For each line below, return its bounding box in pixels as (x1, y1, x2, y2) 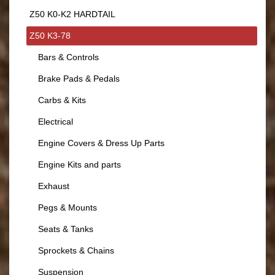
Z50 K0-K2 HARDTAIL (29, 9, 115, 19)
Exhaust (38, 180, 69, 191)
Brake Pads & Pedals (38, 73, 120, 83)
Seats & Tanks (38, 223, 93, 234)
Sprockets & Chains (38, 245, 114, 255)
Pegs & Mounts (38, 202, 97, 212)
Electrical (38, 116, 73, 126)
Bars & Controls (38, 52, 99, 62)
